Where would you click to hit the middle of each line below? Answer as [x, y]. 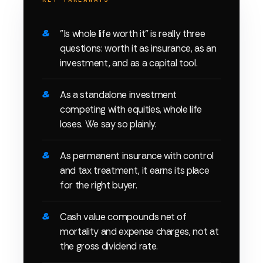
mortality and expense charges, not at [139, 232]
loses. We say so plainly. [108, 124]
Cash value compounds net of [123, 217]
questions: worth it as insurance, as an [138, 49]
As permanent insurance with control [137, 156]
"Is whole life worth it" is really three [133, 34]
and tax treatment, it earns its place [135, 171]
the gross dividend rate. [109, 247]
